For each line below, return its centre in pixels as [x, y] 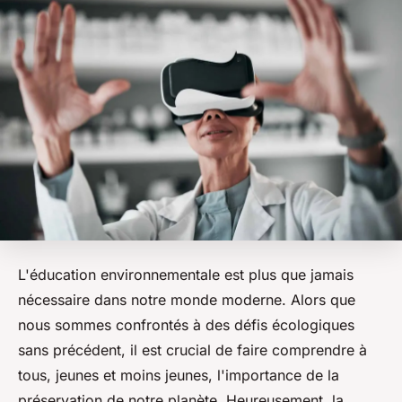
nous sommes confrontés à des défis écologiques [186, 325]
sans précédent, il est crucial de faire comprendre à [192, 350]
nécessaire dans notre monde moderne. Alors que [187, 300]
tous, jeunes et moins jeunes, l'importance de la [179, 376]
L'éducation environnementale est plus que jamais [186, 275]
